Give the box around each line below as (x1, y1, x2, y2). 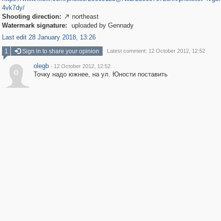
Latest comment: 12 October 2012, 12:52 (107, 48, 205, 54)
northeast (72, 13, 99, 20)
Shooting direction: (1, 13, 61, 20)
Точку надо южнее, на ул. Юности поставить (33, 71, 168, 78)
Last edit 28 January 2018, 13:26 (1, 34, 96, 41)
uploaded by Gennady (69, 22, 134, 29)
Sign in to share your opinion (20, 48, 99, 55)
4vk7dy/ (1, 4, 25, 11)
